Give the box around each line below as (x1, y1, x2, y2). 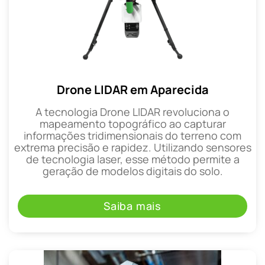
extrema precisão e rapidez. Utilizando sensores (14, 140, 251, 155)
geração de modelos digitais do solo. (42, 164, 223, 179)
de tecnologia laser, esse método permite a (25, 152, 240, 167)
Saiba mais (104, 198, 161, 213)
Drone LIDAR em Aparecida (56, 82, 209, 98)
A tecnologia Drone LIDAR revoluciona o (35, 105, 230, 119)
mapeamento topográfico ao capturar (39, 117, 226, 131)
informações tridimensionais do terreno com (24, 128, 241, 143)
